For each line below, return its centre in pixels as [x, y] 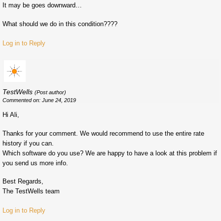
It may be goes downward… [42, 5]
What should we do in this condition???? [60, 24]
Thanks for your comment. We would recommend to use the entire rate [103, 133]
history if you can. [28, 143]
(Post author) [50, 92]
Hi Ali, [11, 114]
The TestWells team [31, 191]
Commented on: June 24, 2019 [39, 100]
